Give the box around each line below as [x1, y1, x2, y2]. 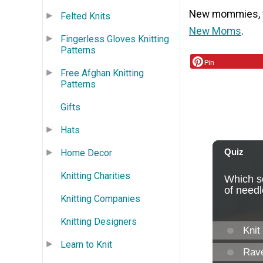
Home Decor [60, 147, 112, 159]
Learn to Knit [60, 238, 112, 250]
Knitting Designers [60, 215, 137, 227]
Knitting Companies [60, 193, 140, 204]
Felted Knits [60, 10, 110, 22]
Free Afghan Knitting [60, 67, 144, 79]
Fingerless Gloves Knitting [60, 33, 169, 45]
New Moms [189, 25, 241, 37]
